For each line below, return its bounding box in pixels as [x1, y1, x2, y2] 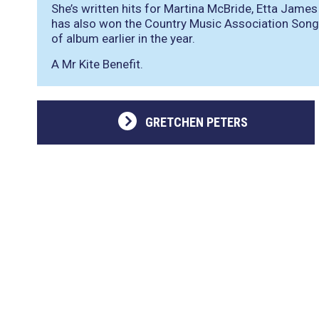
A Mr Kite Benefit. [51, 57, 143, 71]
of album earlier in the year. [51, 31, 195, 46]
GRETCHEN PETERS [145, 115, 248, 130]
